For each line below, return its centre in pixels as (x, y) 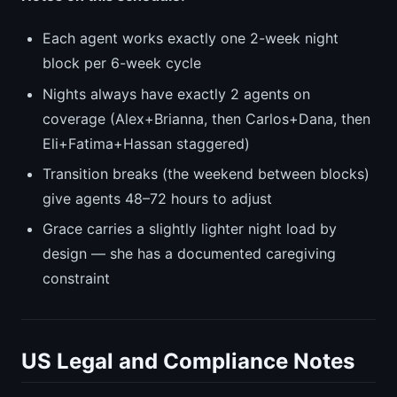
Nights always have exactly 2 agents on (176, 93)
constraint (76, 279)
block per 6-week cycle (122, 63)
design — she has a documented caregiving (189, 254)
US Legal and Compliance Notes (188, 362)
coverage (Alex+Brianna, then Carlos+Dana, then (206, 118)
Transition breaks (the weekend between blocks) (206, 174)
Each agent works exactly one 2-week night (191, 39)
